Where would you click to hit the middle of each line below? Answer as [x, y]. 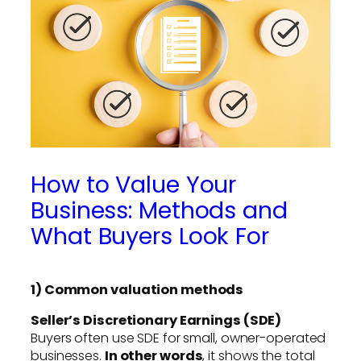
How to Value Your [134, 184]
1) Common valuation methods [137, 289]
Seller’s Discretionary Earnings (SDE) [156, 320]
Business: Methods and [159, 210]
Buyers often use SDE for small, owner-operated [178, 338]
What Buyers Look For [150, 236]
